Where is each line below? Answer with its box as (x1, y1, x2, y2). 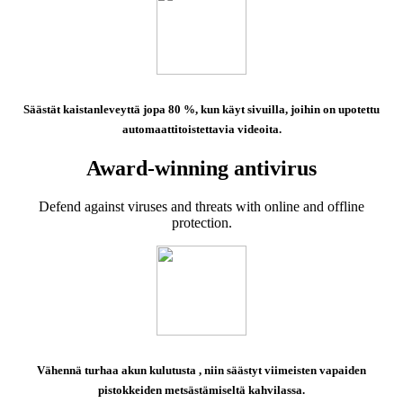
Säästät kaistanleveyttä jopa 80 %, (23, 103, 201, 117)
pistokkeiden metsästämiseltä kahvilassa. (98, 383, 305, 398)
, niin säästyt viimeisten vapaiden (199, 363, 366, 378)
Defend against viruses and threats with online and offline (39, 198, 364, 214)
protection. (171, 214, 232, 230)
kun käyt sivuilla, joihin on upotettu (201, 103, 380, 117)
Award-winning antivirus (86, 156, 317, 180)
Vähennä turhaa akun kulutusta (37, 363, 199, 378)
